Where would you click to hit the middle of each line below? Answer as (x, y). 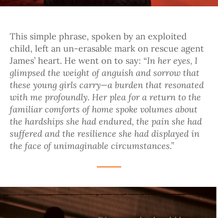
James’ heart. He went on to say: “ (78, 61)
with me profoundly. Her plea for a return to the (105, 97)
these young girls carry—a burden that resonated (107, 85)
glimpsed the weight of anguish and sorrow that (105, 73)
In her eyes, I (172, 61)
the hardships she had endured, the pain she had (106, 121)
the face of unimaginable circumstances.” (92, 146)
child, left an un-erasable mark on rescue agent (107, 49)
